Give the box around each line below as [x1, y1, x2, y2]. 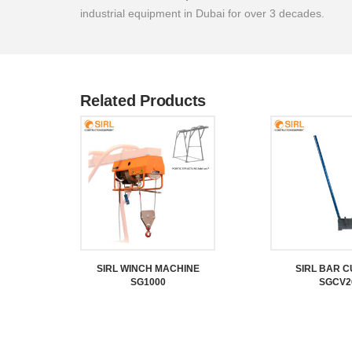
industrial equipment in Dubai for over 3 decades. [80, 7, 324, 20]
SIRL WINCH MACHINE [96, 263, 200, 274]
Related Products [80, 92, 206, 109]
